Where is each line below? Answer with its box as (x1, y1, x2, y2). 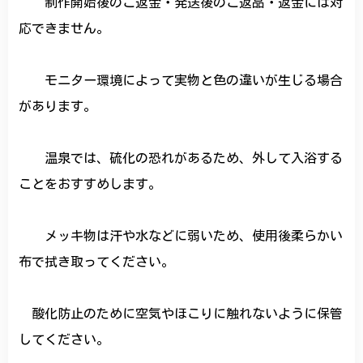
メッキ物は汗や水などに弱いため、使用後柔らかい (19, 229, 344, 243)
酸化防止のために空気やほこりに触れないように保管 (19, 307, 344, 321)
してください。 (19, 333, 110, 347)
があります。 (19, 100, 97, 113)
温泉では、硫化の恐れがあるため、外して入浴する (19, 152, 344, 165)
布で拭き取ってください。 (19, 255, 175, 269)
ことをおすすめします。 (19, 177, 162, 191)
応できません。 (19, 22, 110, 36)
